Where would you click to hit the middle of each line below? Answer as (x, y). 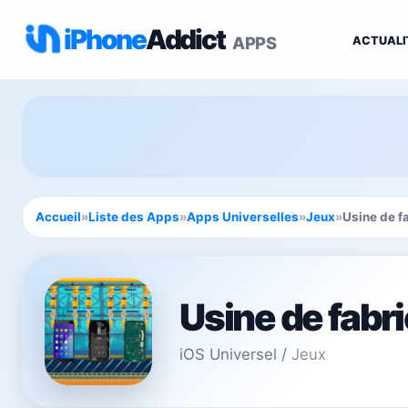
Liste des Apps (134, 217)
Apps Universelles (243, 217)
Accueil (58, 217)
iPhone (105, 39)
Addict (187, 39)
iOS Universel (228, 354)
